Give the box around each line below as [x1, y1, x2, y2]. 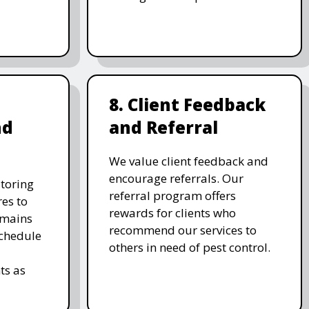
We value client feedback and [108, 152, 268, 169]
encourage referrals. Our [108, 170, 243, 186]
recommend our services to [108, 221, 257, 238]
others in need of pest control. [108, 239, 270, 255]
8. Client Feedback [108, 92, 266, 116]
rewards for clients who [108, 204, 236, 221]
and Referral [108, 115, 218, 139]
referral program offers [108, 187, 236, 203]
